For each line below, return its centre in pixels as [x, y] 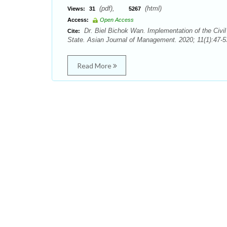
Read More [95, 66]
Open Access [117, 20]
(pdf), [113, 8]
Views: [76, 9]
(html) [152, 8]
